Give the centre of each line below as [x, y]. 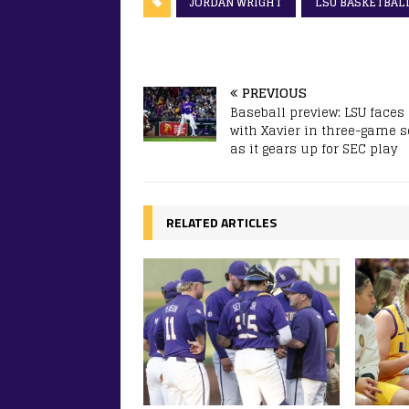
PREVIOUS [274, 92]
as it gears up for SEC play [314, 149]
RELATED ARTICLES [221, 222]
